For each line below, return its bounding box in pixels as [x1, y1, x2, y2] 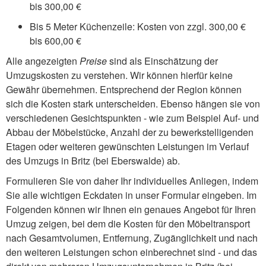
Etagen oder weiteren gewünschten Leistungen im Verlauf [6, 139, 249, 153]
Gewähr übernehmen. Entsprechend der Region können [6, 82, 242, 96]
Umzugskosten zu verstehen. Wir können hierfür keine [6, 68, 233, 82]
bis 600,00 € [30, 33, 81, 47]
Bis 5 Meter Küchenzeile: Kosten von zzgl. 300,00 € [30, 19, 246, 33]
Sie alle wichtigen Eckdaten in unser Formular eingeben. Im [6, 188, 256, 202]
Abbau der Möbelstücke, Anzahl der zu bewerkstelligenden [6, 125, 254, 139]
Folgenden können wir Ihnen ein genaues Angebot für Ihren [6, 202, 256, 216]
